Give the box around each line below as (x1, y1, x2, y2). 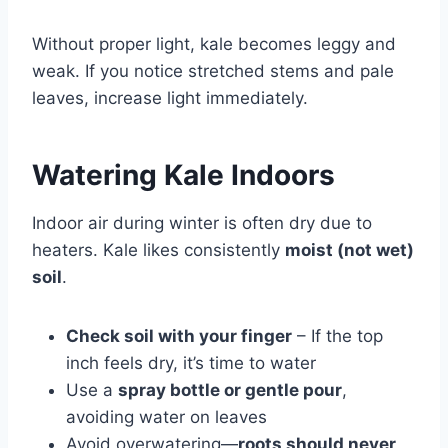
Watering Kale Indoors (32, 157, 335, 192)
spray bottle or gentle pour (118, 379, 342, 400)
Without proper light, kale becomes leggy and (32, 33, 396, 54)
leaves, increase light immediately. (32, 87, 308, 108)
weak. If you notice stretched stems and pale (32, 60, 394, 81)
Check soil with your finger (66, 325, 292, 346)
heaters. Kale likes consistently (32, 239, 285, 260)
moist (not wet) (285, 239, 414, 260)
